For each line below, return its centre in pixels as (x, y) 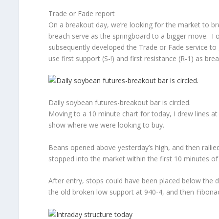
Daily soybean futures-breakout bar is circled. (119, 103)
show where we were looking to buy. (106, 125)
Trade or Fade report (81, 13)
